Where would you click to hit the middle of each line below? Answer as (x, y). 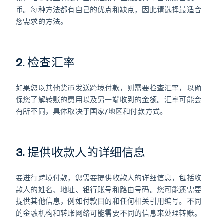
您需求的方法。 (42, 21)
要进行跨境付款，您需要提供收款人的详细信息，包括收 (109, 178)
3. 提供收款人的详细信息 (81, 152)
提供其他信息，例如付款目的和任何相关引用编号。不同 (109, 201)
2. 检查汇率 (45, 62)
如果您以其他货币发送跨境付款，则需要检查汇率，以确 (109, 88)
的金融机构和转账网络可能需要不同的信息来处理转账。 (109, 213)
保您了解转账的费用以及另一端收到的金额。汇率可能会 (109, 99)
